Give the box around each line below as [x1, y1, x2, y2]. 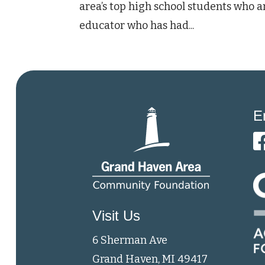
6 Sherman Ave [92, 234, 167, 247]
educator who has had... [79, 19, 195, 32]
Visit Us [92, 208, 140, 224]
